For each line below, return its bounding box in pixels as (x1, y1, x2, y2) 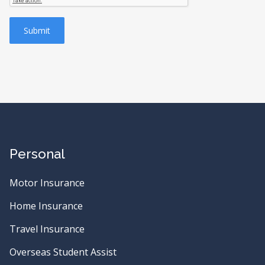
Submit (24, 25, 50, 36)
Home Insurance (9, 199, 83, 212)
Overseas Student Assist (9, 245, 117, 258)
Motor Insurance (9, 176, 85, 189)
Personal (9, 146, 65, 161)
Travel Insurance (9, 222, 85, 235)
